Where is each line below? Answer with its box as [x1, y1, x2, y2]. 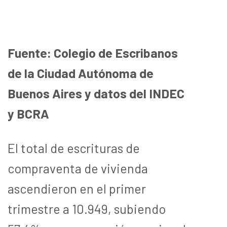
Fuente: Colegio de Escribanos [8, 45, 178, 61]
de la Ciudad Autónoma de [8, 65, 154, 81]
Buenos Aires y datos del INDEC [8, 86, 184, 101]
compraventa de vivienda [8, 161, 148, 176]
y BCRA [8, 106, 49, 122]
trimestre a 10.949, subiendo [8, 201, 166, 217]
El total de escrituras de [8, 140, 140, 156]
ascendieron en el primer [8, 181, 146, 197]
